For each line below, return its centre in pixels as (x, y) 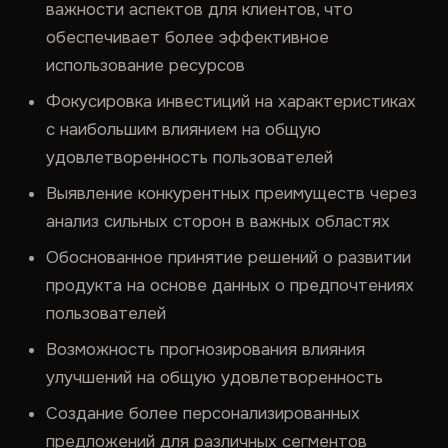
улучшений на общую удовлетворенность (215, 377)
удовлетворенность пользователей (190, 157)
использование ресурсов (146, 65)
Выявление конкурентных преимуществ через (232, 193)
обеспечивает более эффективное (188, 37)
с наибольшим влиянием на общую (184, 129)
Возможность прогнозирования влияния (206, 349)
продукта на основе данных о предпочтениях (230, 285)
